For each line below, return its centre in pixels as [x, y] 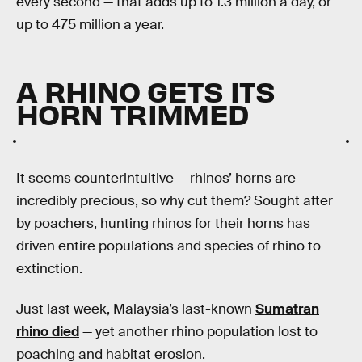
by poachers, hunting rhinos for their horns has [163, 224]
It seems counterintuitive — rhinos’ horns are [156, 179]
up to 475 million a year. [92, 24]
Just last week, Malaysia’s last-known [136, 309]
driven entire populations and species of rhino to [168, 246]
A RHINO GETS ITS [146, 91]
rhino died [48, 331]
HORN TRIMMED [133, 114]
